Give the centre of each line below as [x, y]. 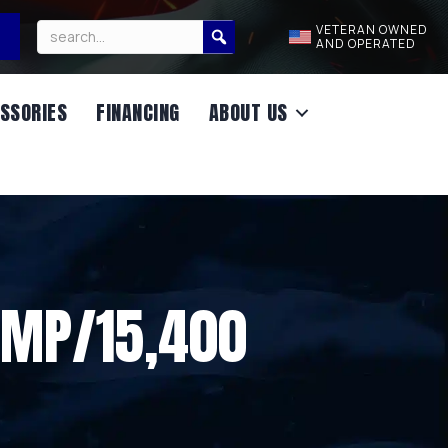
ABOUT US [248, 112]
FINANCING [138, 112]
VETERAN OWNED [372, 29]
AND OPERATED [366, 43]
